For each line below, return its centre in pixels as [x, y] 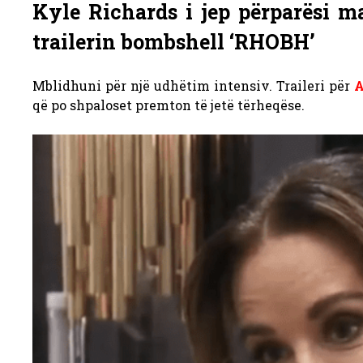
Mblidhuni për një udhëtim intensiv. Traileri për [193, 85]
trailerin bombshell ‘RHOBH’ [174, 41]
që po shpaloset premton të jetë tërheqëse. [169, 105]
